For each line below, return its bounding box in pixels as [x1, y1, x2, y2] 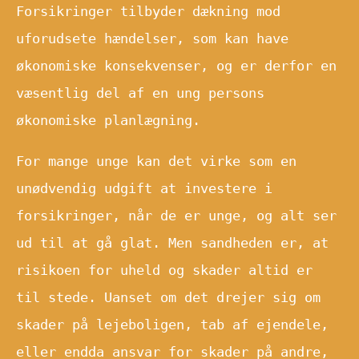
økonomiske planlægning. [16, 111, 200, 128]
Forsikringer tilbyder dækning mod [16, 2, 280, 19]
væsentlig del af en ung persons [16, 84, 264, 101]
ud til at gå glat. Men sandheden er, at [16, 234, 329, 251]
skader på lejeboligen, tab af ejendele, [16, 316, 329, 333]
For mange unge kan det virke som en [16, 152, 296, 169]
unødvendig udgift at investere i [16, 179, 272, 196]
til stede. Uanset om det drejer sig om [16, 288, 321, 305]
